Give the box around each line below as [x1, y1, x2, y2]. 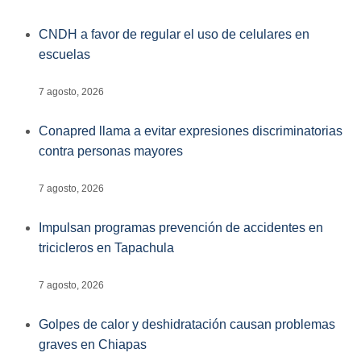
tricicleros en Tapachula [39, 240, 174, 255]
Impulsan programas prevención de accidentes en [39, 220, 323, 234]
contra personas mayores [39, 143, 183, 158]
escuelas [39, 47, 90, 61]
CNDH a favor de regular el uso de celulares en [39, 27, 309, 41]
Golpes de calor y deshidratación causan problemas [39, 317, 335, 331]
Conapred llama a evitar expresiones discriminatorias [39, 123, 342, 138]
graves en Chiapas [39, 337, 147, 351]
